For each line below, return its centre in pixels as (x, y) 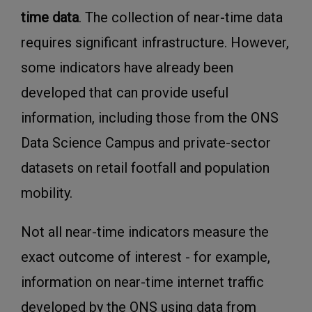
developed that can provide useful (125, 93)
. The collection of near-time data (181, 18)
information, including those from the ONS (150, 118)
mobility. (47, 193)
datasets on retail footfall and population (145, 168)
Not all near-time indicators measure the (145, 232)
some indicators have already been (127, 68)
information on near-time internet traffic (142, 282)
